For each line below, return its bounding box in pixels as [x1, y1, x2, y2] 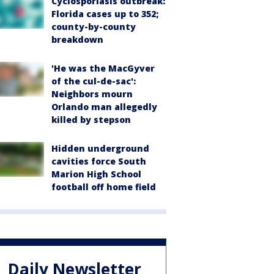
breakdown [51, 34, 103, 46]
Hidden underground [51, 143, 149, 155]
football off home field [51, 181, 156, 193]
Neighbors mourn [51, 88, 133, 100]
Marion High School [51, 168, 141, 180]
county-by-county [51, 21, 136, 33]
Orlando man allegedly [51, 101, 157, 113]
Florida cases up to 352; [51, 8, 158, 20]
